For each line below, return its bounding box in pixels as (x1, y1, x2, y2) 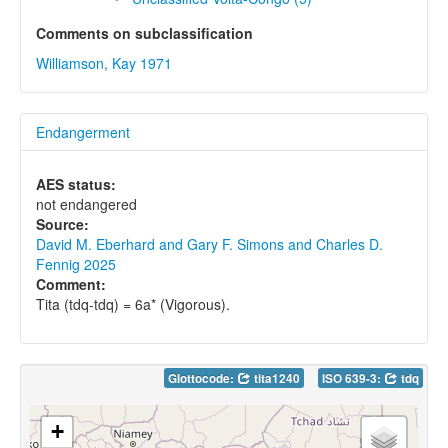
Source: (36, 213, 89, 234)
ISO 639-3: (322, 369, 384, 387)
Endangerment (36, 121, 130, 142)
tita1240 (251, 369, 300, 387)
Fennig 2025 (36, 253, 116, 274)
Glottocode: (168, 369, 237, 387)
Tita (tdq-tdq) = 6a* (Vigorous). (36, 293, 230, 314)
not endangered (36, 193, 137, 214)
